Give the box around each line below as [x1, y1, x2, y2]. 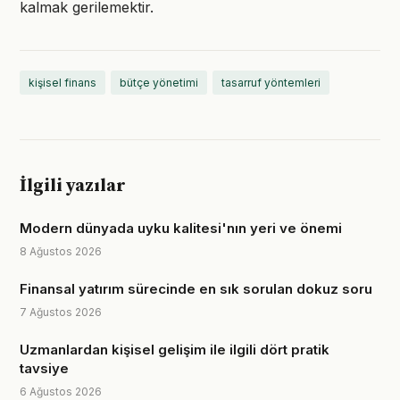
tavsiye [20, 360, 69, 377]
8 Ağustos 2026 [20, 245, 102, 258]
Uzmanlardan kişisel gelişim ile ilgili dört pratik [20, 341, 329, 358]
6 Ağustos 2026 [20, 385, 102, 398]
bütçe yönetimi [120, 76, 198, 89]
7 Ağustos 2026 [20, 305, 102, 319]
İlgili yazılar [20, 175, 126, 197]
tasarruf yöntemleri [221, 76, 321, 89]
